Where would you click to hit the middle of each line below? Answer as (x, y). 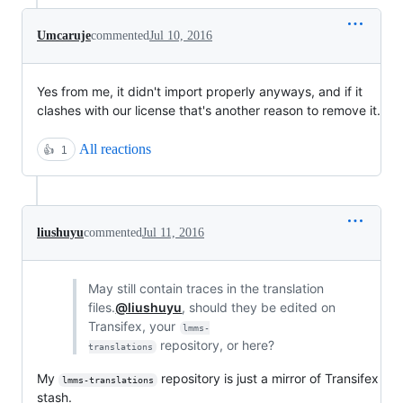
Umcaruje (64, 36)
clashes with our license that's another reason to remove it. (209, 110)
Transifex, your (134, 326)
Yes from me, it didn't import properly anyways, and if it (200, 91)
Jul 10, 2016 (181, 36)
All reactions (115, 149)
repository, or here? (216, 345)
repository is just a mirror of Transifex (269, 378)
